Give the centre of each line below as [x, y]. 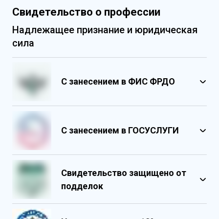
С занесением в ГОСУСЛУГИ [120, 131]
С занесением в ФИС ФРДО [118, 82]
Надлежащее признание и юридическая [105, 30]
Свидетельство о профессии [86, 12]
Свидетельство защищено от [124, 173]
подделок [82, 186]
